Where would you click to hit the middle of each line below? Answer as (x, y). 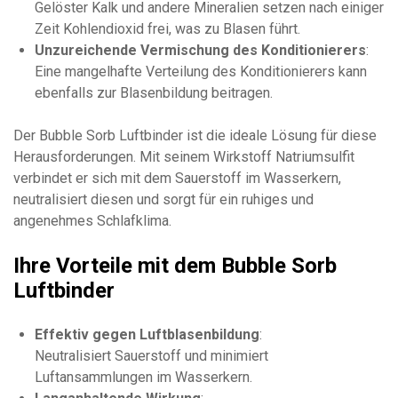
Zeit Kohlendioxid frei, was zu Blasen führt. (167, 28)
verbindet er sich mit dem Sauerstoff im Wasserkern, (177, 178)
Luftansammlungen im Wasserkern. (143, 377)
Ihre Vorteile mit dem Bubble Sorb (175, 265)
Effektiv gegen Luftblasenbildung (147, 334)
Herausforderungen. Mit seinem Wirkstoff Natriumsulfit (184, 156)
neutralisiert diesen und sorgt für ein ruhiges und (163, 199)
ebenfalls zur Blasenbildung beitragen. (154, 92)
